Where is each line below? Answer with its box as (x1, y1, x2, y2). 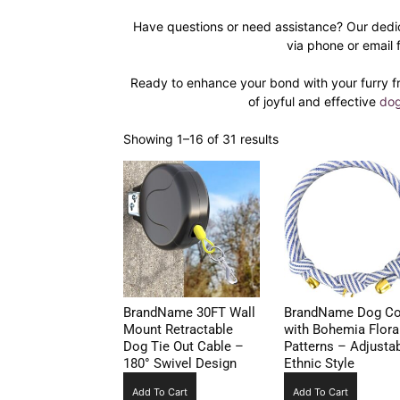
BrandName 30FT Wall (123, 304, 255, 321)
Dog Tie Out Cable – (123, 338, 244, 355)
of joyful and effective (247, 94, 379, 109)
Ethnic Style (283, 355, 354, 372)
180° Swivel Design (123, 355, 237, 372)
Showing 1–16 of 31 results (123, 131, 279, 146)
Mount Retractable (123, 321, 233, 338)
